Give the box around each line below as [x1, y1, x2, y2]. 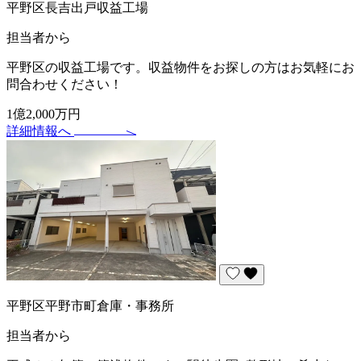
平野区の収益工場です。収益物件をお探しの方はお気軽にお [6, 60, 355, 74]
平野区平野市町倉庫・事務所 [6, 298, 174, 313]
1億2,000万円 [6, 106, 81, 121]
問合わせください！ [6, 77, 122, 91]
